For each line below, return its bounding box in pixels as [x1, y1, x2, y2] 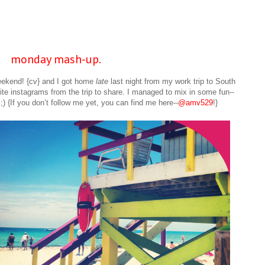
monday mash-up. [10, 51, 101, 67]
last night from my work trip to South [108, 77, 235, 86]
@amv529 [177, 98, 213, 108]
